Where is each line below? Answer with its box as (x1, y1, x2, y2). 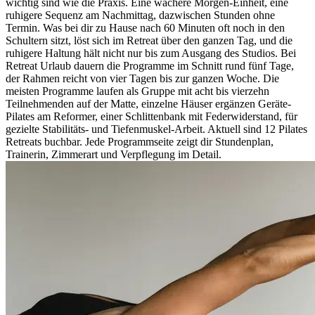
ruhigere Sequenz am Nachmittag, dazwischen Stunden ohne (6, 8, 275, 21)
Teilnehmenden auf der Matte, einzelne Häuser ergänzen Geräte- (6, 97, 291, 110)
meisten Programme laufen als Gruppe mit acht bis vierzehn (6, 84, 269, 97)
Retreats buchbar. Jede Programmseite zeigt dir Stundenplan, (6, 135, 274, 148)
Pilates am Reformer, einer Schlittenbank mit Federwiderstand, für (6, 110, 297, 122)
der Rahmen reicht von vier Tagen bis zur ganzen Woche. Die (6, 72, 279, 84)
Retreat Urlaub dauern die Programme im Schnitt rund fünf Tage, (6, 59, 294, 72)
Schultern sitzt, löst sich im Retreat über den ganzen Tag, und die (6, 34, 292, 46)
